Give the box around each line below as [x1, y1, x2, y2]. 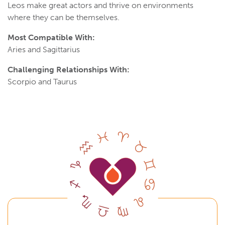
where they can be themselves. [8, 13, 120, 23]
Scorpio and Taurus [8, 77, 77, 87]
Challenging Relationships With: [8, 65, 130, 75]
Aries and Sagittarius [8, 45, 80, 55]
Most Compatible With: [8, 33, 95, 43]
